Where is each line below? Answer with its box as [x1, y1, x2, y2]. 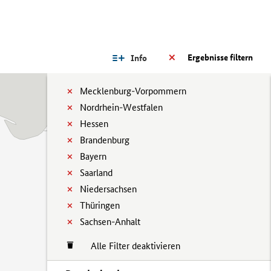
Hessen [80, 118, 108, 129]
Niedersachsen [80, 183, 137, 195]
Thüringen [80, 200, 120, 211]
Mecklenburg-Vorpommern [80, 85, 186, 97]
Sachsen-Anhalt [80, 216, 140, 227]
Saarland [80, 167, 113, 178]
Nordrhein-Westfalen [80, 102, 163, 113]
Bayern [80, 151, 106, 162]
